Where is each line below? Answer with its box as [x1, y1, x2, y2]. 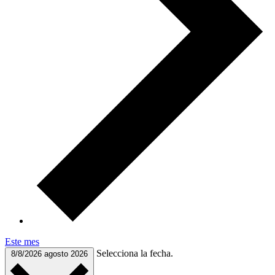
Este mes [5, 236, 39, 247]
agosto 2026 [44, 249, 88, 258]
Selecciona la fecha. [96, 247, 173, 258]
